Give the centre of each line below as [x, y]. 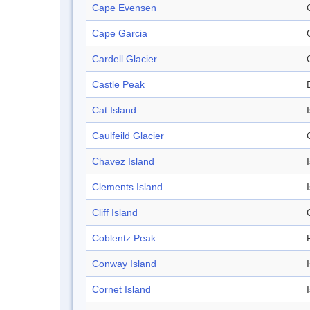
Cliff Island [115, 213]
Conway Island [124, 264]
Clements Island [127, 187]
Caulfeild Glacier [128, 136]
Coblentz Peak [124, 238]
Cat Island [114, 110]
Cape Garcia [120, 34]
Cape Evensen [124, 8]
